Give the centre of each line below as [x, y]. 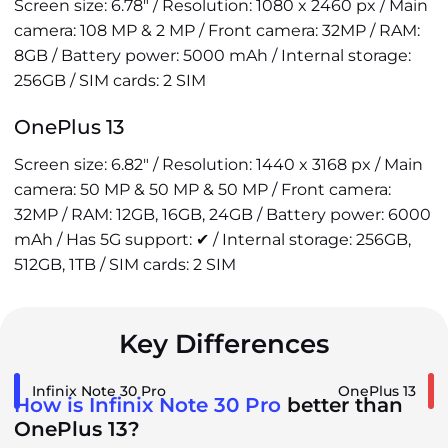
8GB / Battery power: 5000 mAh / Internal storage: [212, 55]
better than [342, 405]
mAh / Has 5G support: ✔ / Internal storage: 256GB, [212, 239]
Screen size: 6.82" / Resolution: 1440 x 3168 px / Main [218, 164]
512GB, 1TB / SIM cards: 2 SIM [125, 264]
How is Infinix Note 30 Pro [147, 405]
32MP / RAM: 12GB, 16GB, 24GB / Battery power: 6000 [222, 214]
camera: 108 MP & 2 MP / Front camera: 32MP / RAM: [217, 30]
